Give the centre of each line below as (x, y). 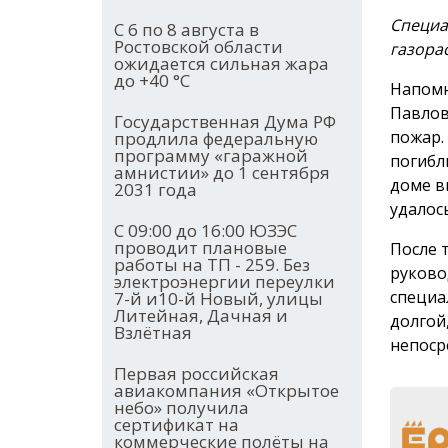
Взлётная (153, 333)
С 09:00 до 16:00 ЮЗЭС (205, 231)
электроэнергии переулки (224, 282)
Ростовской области (198, 47)
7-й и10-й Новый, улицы (218, 299)
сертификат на (176, 425)
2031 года (155, 190)
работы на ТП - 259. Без (212, 265)
